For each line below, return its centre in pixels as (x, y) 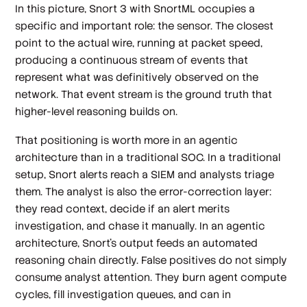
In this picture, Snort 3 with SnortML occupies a (135, 9)
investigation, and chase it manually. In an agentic (140, 225)
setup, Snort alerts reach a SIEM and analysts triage (145, 174)
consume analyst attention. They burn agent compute (151, 277)
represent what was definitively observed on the (137, 77)
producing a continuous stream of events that (132, 60)
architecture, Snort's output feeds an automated (137, 243)
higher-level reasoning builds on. (97, 112)
